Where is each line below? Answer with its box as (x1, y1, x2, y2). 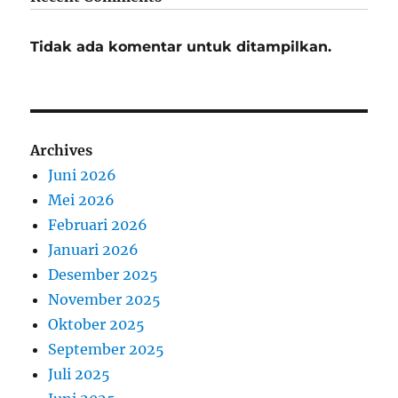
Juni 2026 (48, 165, 117, 184)
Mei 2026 (48, 190, 115, 209)
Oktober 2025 (48, 314, 146, 333)
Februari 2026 (48, 215, 148, 234)
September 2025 (48, 339, 165, 358)
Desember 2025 (48, 265, 159, 283)
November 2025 (48, 290, 162, 308)
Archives (30, 140, 93, 159)
